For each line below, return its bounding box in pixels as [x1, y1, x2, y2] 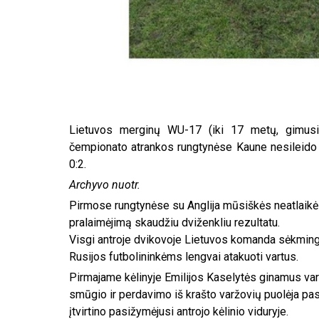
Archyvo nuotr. [69, 177, 140, 192]
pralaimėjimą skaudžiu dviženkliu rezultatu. [69, 215, 280, 229]
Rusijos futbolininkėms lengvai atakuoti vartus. [69, 249, 298, 263]
